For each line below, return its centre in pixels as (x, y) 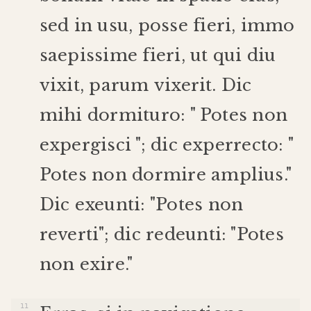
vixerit (183, 85)
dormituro (134, 115)
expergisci (85, 144)
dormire (169, 174)
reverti (69, 234)
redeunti (184, 234)
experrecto (231, 144)
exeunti (108, 204)
